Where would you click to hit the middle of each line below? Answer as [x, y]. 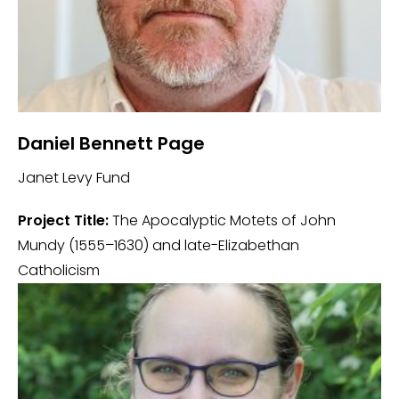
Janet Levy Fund [74, 178]
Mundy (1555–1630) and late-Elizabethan [159, 245]
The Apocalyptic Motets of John [222, 220]
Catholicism [59, 270]
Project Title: [63, 220]
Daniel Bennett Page [111, 143]
